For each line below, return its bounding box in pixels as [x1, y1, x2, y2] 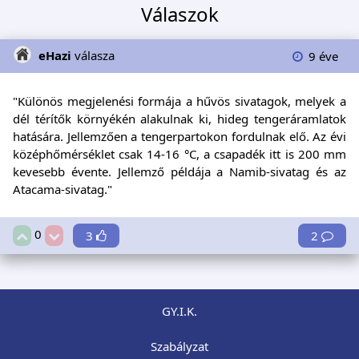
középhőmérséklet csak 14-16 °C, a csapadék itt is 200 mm [13, 145, 346, 162]
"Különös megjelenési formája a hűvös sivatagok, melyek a [13, 92, 346, 109]
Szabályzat [151, 337, 208, 354]
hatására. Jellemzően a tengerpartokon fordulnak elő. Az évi [13, 127, 346, 144]
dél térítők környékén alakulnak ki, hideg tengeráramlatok [13, 110, 346, 127]
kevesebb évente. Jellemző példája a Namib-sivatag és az [13, 163, 346, 179]
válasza [75, 46, 115, 63]
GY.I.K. [162, 302, 197, 319]
